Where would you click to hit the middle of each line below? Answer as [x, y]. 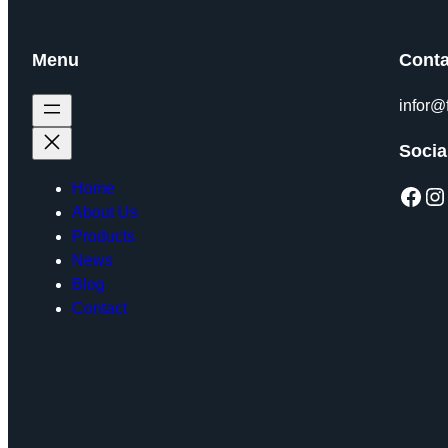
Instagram [431, 195]
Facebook [403, 195]
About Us [105, 213]
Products [103, 237]
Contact [99, 309]
